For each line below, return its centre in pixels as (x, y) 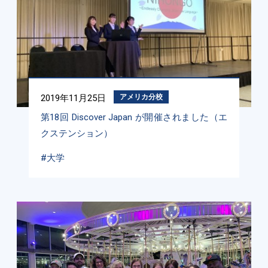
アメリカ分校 (141, 97)
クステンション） (76, 134)
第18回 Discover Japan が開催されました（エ (134, 118)
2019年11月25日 (73, 98)
